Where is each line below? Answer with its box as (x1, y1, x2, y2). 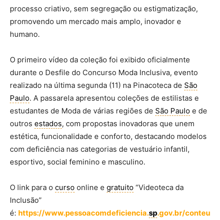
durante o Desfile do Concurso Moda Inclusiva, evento (10, 67, 198, 77)
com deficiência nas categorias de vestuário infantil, (10, 144, 190, 154)
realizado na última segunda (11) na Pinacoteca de (10, 80, 184, 90)
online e (75, 182, 107, 192)
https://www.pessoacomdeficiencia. (18, 208, 149, 218)
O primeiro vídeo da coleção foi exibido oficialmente (10, 55, 190, 64)
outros (10, 118, 34, 128)
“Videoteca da (134, 182, 184, 192)
